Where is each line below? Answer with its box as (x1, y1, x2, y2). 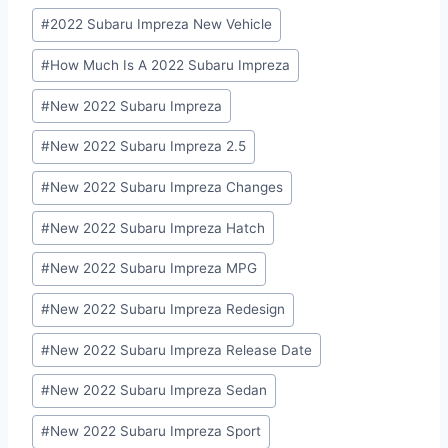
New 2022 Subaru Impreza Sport (50, 423, 262, 440)
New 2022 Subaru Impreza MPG (50, 260, 258, 277)
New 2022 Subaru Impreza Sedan (50, 382, 268, 399)
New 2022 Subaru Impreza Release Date (50, 341, 313, 358)
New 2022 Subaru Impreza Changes (50, 179, 284, 196)
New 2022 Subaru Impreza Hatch (50, 219, 266, 236)
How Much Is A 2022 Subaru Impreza (50, 57, 291, 74)
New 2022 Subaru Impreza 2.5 (50, 138, 247, 155)
